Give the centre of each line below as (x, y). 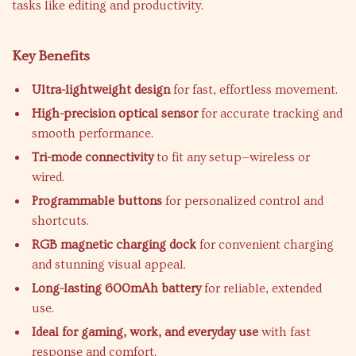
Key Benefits (51, 56)
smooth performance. (93, 133)
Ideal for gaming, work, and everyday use (145, 332)
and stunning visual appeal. (109, 265)
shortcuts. (60, 221)
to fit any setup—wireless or (232, 157)
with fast (284, 332)
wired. (48, 177)
